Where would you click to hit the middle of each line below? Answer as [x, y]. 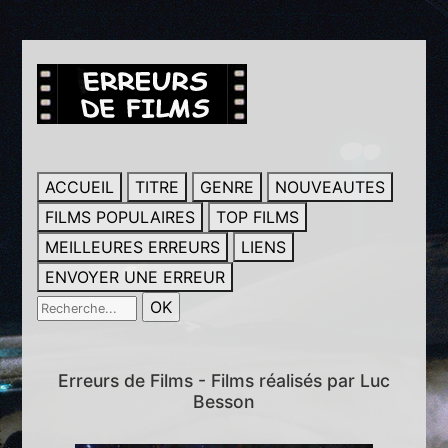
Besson [224, 401]
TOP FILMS [258, 217]
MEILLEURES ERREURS [133, 247]
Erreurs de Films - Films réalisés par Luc [224, 380]
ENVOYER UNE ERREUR [135, 277]
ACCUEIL [80, 187]
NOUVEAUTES [330, 187]
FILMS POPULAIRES [120, 217]
